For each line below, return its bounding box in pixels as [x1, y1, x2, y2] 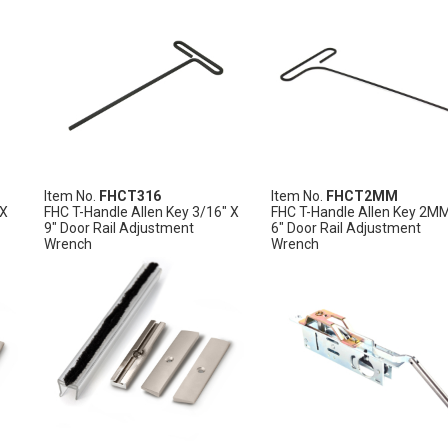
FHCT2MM [325, 187, 398, 204]
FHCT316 [99, 187, 162, 204]
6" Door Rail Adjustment [270, 219, 421, 236]
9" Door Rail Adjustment [44, 219, 195, 236]
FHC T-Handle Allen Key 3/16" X [44, 203, 240, 220]
